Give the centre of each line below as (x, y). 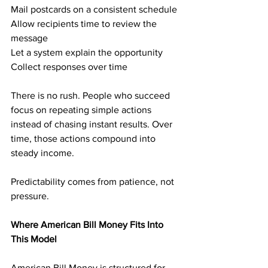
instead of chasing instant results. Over (93, 124)
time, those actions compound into (84, 138)
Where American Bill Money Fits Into (88, 225)
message (29, 38)
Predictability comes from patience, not (94, 182)
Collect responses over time (69, 67)
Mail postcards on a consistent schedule (94, 9)
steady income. (42, 153)
